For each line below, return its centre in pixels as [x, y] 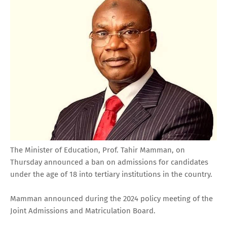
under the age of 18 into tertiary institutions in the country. [111, 175]
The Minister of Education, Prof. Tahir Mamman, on [98, 150]
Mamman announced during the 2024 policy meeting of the [111, 199]
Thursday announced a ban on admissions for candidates [109, 162]
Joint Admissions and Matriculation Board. [83, 211]
